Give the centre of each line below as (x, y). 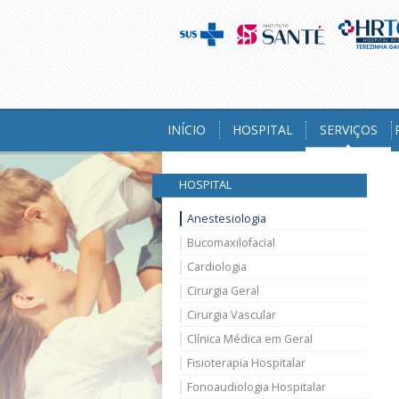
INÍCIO (186, 130)
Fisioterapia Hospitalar (246, 363)
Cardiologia (217, 267)
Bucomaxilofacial (231, 243)
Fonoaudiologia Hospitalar (256, 387)
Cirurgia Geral (223, 291)
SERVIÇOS (348, 130)
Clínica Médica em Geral (250, 339)
